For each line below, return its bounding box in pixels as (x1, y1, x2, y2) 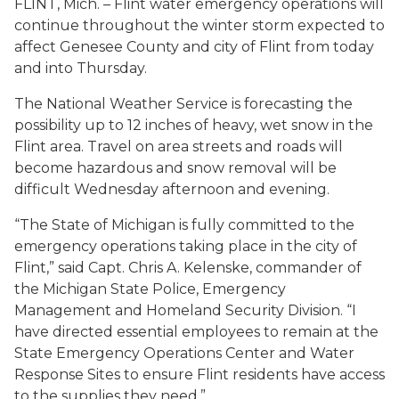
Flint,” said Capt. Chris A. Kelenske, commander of (14, 259, 362, 276)
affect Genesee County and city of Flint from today (14, 38, 374, 55)
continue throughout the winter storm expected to (14, 17, 385, 34)
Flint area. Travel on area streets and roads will (14, 138, 343, 155)
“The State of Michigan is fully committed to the (14, 216, 354, 233)
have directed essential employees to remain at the (14, 323, 379, 340)
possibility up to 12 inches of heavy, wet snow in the (14, 117, 373, 134)
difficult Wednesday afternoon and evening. (14, 181, 330, 198)
